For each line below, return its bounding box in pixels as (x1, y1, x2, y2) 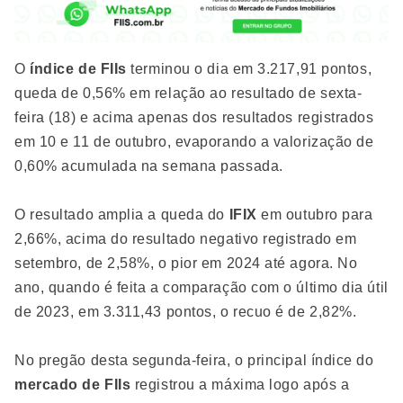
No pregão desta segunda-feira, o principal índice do (14, 353, 374, 369)
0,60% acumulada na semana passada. (14, 158, 283, 175)
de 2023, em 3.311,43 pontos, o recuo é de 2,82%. (14, 304, 357, 320)
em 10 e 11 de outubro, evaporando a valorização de (14, 134, 374, 150)
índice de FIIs (30, 61, 127, 77)
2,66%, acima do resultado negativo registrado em (14, 231, 357, 247)
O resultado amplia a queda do (14, 207, 229, 223)
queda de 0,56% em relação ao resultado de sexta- (14, 85, 363, 102)
